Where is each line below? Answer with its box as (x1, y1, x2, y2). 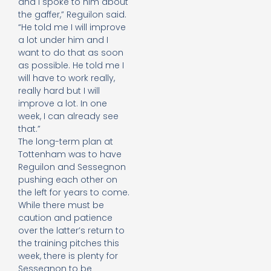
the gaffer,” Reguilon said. (18, 8, 126, 21)
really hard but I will (18, 85, 100, 97)
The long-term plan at (18, 135, 113, 148)
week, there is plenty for (18, 250, 118, 263)
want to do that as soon (18, 47, 123, 59)
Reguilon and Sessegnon (18, 161, 126, 174)
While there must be (18, 199, 104, 212)
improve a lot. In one (18, 97, 107, 110)
